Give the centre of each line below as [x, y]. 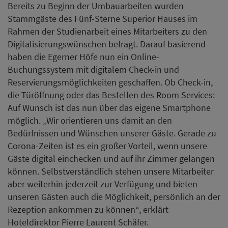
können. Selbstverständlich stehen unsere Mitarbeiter [111, 171]
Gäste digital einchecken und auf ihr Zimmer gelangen [111, 158]
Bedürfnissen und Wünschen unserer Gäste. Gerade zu [112, 133]
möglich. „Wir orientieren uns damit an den [90, 120]
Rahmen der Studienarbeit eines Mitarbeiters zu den [107, 31]
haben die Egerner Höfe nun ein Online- [83, 56]
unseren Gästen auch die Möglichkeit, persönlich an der [114, 196]
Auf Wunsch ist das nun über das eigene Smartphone [109, 107]
